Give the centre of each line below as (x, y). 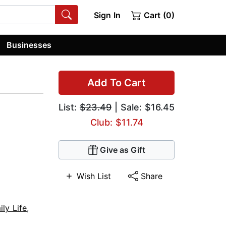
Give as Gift (123, 150)
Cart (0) (158, 15)
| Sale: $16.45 (143, 107)
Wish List (94, 176)
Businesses (29, 45)
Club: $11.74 (117, 123)
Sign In (107, 15)
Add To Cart (117, 83)
